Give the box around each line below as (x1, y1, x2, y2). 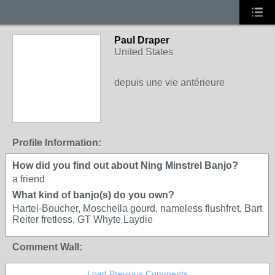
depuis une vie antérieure (114, 77, 225, 88)
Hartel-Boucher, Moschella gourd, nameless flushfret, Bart (12, 203, 262, 214)
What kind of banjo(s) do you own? (12, 190, 174, 200)
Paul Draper (114, 35, 169, 45)
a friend (12, 174, 45, 184)
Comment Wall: (12, 242, 82, 252)
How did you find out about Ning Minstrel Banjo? (12, 160, 238, 171)
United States (114, 47, 173, 57)
